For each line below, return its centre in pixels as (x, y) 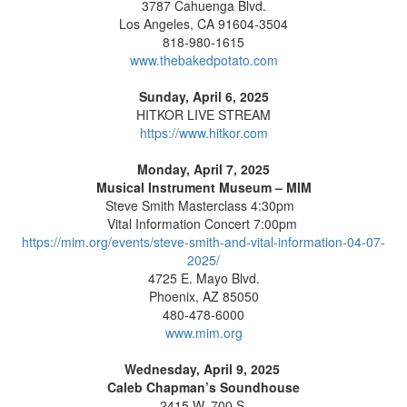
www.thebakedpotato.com (203, 60)
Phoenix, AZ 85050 (203, 297)
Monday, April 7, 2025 (203, 169)
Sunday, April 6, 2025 (203, 97)
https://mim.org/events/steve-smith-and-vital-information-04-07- (203, 242)
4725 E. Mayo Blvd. (203, 278)
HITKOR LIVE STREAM (203, 115)
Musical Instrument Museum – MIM (203, 188)
